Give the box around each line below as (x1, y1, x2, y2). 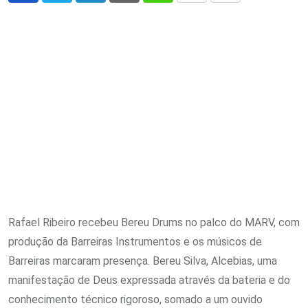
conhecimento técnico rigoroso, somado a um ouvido (8, 293, 263, 307)
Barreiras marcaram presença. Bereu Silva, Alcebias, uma (8, 254, 277, 268)
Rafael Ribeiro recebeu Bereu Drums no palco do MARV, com (8, 216, 300, 230)
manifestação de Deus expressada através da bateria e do (8, 274, 290, 287)
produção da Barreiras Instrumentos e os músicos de (8, 235, 262, 249)
